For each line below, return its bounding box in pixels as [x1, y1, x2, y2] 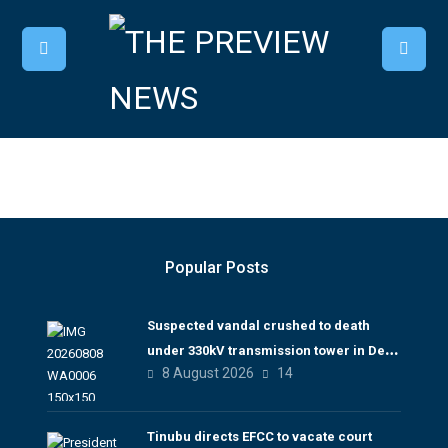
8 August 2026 [161, 365, 254, 381]
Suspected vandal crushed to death [146, 318, 370, 333]
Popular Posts [164, 258, 269, 277]
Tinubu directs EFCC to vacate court [146, 429, 372, 444]
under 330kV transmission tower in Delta [146, 343, 401, 358]
